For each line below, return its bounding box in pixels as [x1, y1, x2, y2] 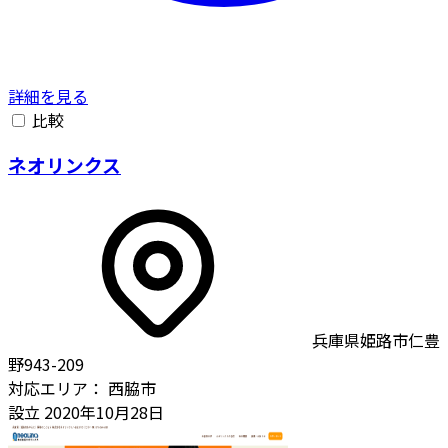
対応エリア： [8, 375, 104, 400]
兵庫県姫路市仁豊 [312, 327, 440, 352]
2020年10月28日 [40, 399, 164, 424]
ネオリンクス [8, 150, 121, 178]
